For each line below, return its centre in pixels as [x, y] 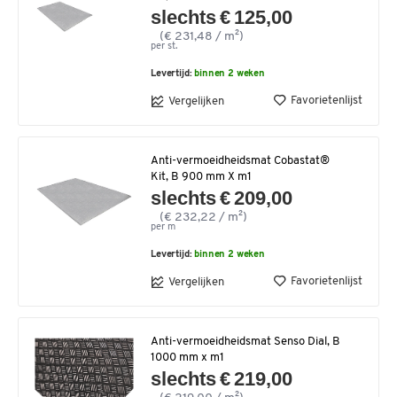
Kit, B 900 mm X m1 [201, 177]
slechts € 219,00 [222, 379]
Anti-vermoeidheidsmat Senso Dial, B [245, 342]
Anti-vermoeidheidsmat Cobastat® [240, 161]
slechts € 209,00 [222, 198]
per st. [164, 47]
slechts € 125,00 [222, 18]
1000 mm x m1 [187, 358]
